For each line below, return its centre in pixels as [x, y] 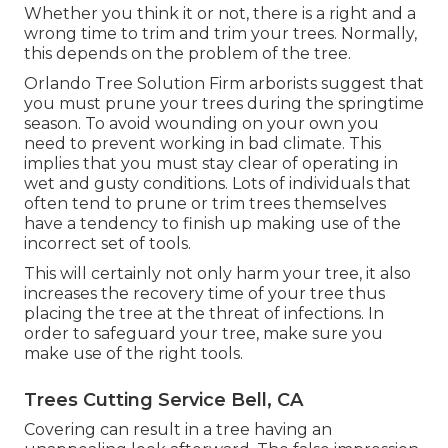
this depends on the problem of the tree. [187, 54]
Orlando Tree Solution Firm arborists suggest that [224, 84]
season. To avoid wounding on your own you [201, 124]
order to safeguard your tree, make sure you [203, 334]
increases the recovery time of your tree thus [204, 294]
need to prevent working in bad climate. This [202, 144]
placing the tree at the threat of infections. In [204, 314]
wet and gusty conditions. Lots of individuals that [217, 184]
